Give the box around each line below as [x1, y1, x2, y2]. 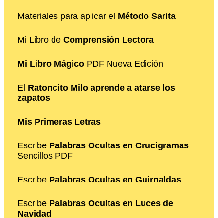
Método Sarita [118, 11, 176, 21]
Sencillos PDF [18, 150, 73, 161]
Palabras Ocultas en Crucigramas [49, 140, 189, 150]
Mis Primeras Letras [18, 116, 101, 127]
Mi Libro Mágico [18, 58, 84, 69]
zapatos [18, 92, 50, 103]
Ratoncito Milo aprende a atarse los [28, 82, 175, 92]
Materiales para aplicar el [18, 11, 118, 21]
